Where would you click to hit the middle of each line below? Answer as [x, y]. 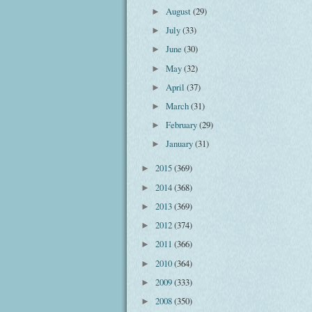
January [181, 144]
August [180, 11]
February [183, 125]
